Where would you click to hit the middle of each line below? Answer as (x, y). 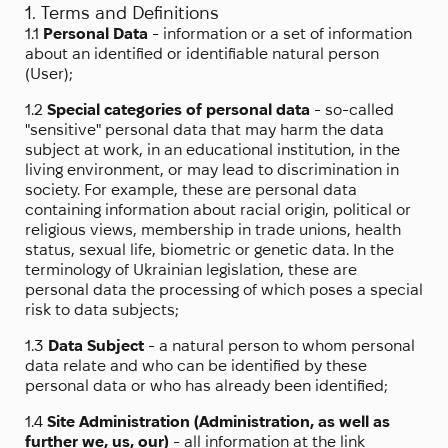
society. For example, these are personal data (191, 190)
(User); (49, 74)
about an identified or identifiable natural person (202, 54)
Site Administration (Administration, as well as (218, 422)
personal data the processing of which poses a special (224, 290)
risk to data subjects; (102, 310)
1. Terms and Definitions (122, 13)
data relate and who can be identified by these (196, 366)
